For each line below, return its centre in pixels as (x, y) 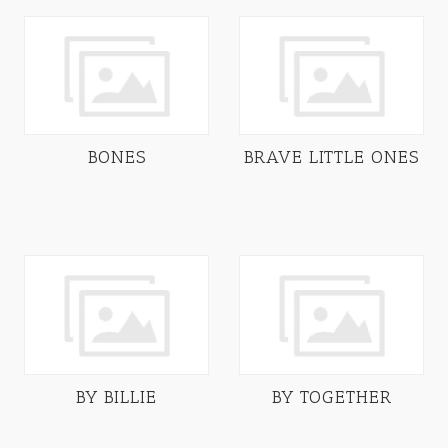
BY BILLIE (116, 397)
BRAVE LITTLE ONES (331, 157)
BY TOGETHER (331, 397)
